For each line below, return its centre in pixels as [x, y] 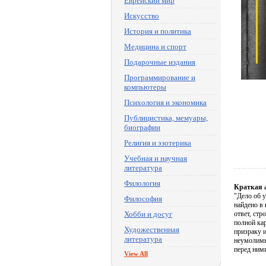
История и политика [158, 31]
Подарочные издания [160, 62]
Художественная [152, 229]
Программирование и [160, 77]
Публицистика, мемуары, [166, 118]
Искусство [142, 16]
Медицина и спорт [155, 47]
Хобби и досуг [148, 214]
